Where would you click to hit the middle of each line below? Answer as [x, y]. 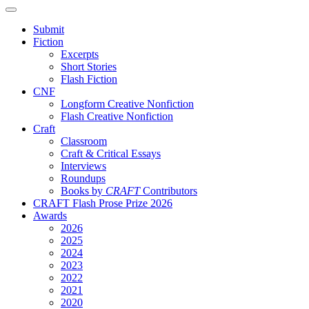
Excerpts [80, 54]
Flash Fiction [89, 79]
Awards [50, 215]
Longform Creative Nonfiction [127, 103]
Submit [49, 29]
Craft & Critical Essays [111, 153]
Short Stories [89, 66]
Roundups [83, 178]
